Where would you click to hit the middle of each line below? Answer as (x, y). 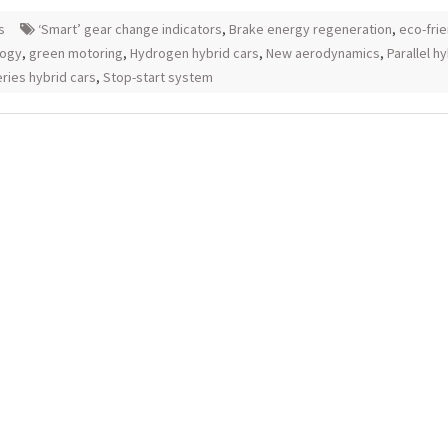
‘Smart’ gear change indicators (130, 29)
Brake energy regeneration (310, 29)
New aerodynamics (323, 53)
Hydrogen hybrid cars (194, 53)
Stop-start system (158, 77)
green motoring (76, 53)
